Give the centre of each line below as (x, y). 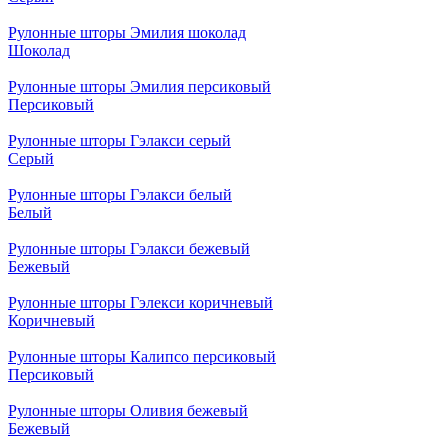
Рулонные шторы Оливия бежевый (128, 411)
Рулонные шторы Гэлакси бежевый (129, 249)
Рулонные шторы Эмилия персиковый (139, 87)
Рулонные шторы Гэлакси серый (119, 141)
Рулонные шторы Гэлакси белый (120, 195)
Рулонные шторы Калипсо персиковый (142, 357)
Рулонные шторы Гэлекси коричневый (140, 303)
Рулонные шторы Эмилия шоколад (127, 33)
